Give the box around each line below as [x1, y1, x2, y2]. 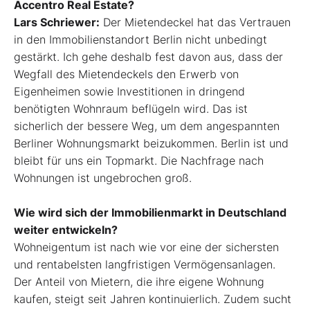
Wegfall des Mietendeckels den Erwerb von [14, 67, 239, 82]
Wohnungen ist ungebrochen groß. [14, 171, 192, 185]
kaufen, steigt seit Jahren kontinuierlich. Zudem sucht [14, 292, 291, 307]
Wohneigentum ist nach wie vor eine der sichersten [14, 240, 279, 255]
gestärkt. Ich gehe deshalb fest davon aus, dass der [14, 50, 283, 64]
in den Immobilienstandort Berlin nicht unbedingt [14, 33, 267, 47]
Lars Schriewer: [14, 15, 100, 30]
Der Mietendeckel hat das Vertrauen [100, 15, 291, 30]
